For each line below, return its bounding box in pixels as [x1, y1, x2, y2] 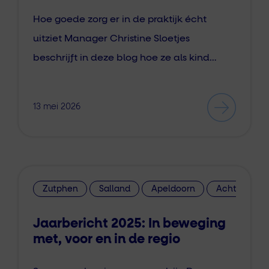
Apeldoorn [151, 184, 195, 193]
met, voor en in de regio [33, 232, 180, 246]
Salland [98, 184, 130, 193]
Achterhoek [216, 184, 266, 193]
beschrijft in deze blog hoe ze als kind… [33, 52, 217, 62]
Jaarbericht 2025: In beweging [33, 217, 226, 231]
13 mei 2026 [33, 102, 80, 111]
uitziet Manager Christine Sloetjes [33, 33, 190, 43]
